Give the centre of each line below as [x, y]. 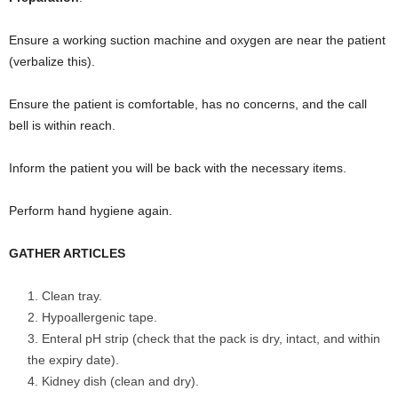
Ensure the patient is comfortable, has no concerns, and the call [188, 103]
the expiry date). [73, 359]
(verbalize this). [52, 61]
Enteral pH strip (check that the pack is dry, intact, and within [211, 338]
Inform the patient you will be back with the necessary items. [178, 167]
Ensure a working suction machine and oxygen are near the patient [197, 40]
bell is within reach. [62, 125]
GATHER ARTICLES [67, 253]
